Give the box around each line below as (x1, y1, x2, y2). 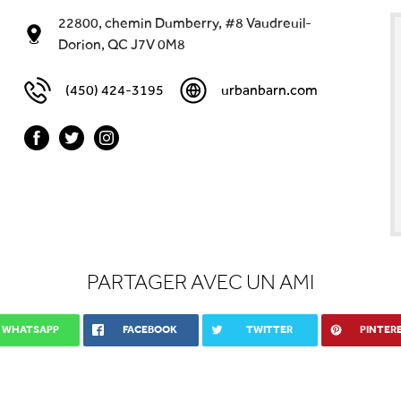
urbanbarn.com (221, 81, 319, 98)
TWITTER (245, 323, 293, 336)
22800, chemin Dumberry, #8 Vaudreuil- (57, 14, 311, 31)
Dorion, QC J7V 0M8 (57, 36, 185, 53)
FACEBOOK (122, 323, 177, 336)
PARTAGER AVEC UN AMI (87, 269, 314, 294)
